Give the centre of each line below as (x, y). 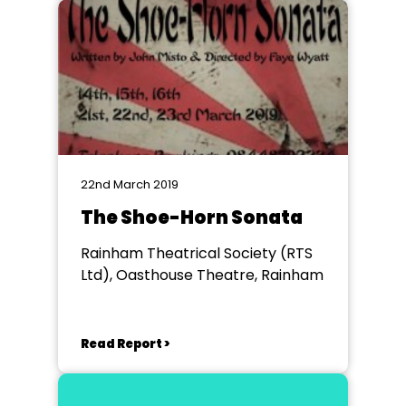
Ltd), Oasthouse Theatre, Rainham (202, 275)
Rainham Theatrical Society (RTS (197, 253)
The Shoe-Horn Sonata (192, 217)
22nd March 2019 (130, 184)
